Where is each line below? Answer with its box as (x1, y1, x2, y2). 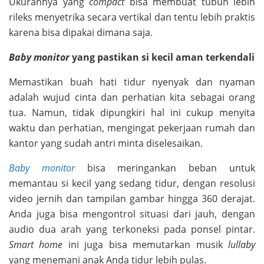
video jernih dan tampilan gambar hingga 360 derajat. (9, 192, 255, 205)
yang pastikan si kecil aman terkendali (72, 50, 255, 64)
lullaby (228, 237, 256, 251)
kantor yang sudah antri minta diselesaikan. (9, 136, 203, 150)
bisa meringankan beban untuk (74, 161, 256, 174)
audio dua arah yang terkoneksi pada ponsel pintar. (9, 222, 255, 236)
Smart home (9, 237, 68, 251)
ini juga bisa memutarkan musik (68, 237, 229, 251)
